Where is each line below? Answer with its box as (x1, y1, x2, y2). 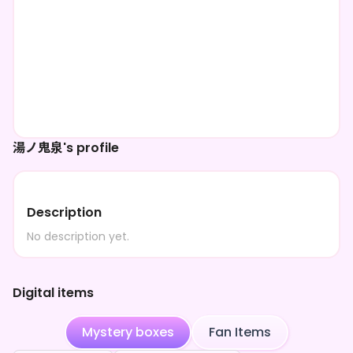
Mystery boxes (82, 323, 174, 341)
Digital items (13, 284, 94, 302)
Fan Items (209, 323, 271, 341)
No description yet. (27, 229, 129, 244)
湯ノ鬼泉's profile (13, 139, 119, 157)
